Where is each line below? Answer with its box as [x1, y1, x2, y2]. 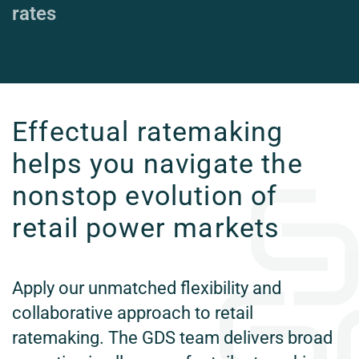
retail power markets [12, 212, 280, 244]
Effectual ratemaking [12, 115, 284, 147]
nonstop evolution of [12, 179, 278, 212]
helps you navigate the [12, 147, 303, 179]
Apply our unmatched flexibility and [12, 278, 281, 298]
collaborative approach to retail [12, 303, 253, 323]
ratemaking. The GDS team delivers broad [12, 328, 333, 348]
